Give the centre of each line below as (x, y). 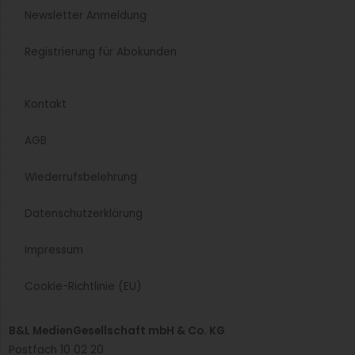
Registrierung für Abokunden (101, 52)
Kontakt (46, 104)
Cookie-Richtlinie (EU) (83, 286)
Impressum (54, 250)
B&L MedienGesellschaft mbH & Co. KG (117, 330)
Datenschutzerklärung (84, 213)
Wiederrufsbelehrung (81, 177)
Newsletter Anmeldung (86, 15)
